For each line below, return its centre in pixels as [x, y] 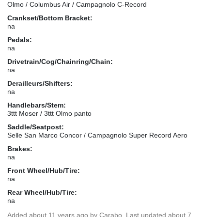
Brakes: [20, 148]
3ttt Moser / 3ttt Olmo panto [49, 113]
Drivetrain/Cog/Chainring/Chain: [60, 61]
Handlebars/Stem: [37, 105]
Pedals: [20, 39]
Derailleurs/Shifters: [40, 83]
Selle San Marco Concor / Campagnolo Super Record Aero [97, 135]
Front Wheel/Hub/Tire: [44, 170]
